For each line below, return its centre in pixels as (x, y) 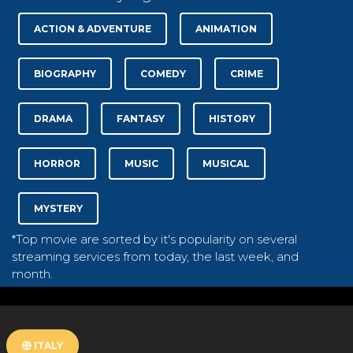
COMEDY (163, 73)
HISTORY (232, 118)
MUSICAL (226, 163)
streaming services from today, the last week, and (155, 256)
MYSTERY (58, 208)
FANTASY (141, 118)
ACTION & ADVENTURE (93, 28)
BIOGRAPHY (65, 73)
